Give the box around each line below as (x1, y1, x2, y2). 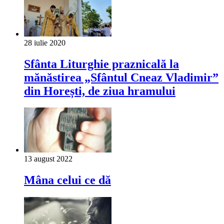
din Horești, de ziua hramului (24, 84, 175, 97)
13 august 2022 (24, 154, 72, 163)
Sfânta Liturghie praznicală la (24, 57, 179, 70)
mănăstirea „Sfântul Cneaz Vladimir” (24, 70, 218, 84)
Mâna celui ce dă (24, 173, 111, 187)
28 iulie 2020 (24, 38, 65, 47)
